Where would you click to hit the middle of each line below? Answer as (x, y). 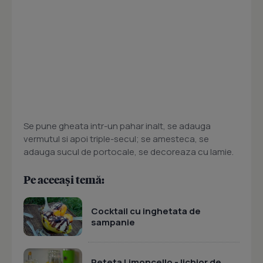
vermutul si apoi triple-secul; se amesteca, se (116, 139)
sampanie (113, 222)
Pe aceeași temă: (64, 179)
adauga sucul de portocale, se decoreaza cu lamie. (129, 152)
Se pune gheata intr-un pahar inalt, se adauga (117, 126)
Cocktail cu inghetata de (146, 211)
